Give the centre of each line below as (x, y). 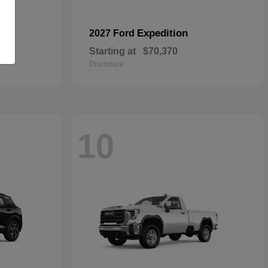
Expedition (162, 33)
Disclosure (106, 64)
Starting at (112, 51)
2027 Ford (113, 33)
